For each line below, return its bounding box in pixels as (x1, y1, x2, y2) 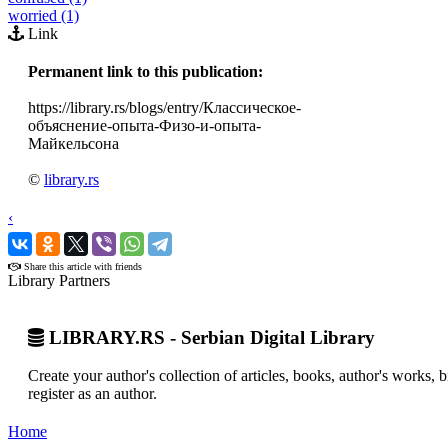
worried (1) (8, 7, 79, 24)
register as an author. (28, 385, 157, 403)
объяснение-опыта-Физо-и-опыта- (28, 117, 261, 134)
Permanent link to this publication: (28, 63, 263, 80)
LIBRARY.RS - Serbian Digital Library (44, 326, 375, 348)
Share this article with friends (21, 261, 142, 272)
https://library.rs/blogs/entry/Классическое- (28, 99, 301, 116)
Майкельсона (28, 135, 119, 152)
